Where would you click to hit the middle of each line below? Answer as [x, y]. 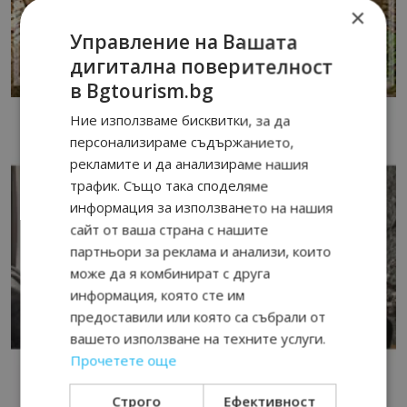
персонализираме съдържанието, [182, 142]
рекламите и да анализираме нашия [189, 164]
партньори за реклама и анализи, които [201, 251]
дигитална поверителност [202, 67]
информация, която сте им [158, 295]
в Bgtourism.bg [142, 91]
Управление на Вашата [184, 42]
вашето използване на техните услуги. [198, 338]
